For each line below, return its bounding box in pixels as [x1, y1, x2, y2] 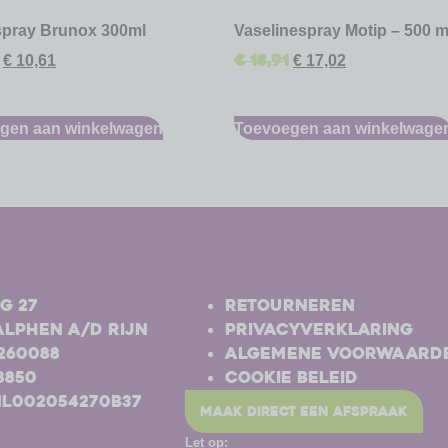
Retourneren [224, 295, 355, 317]
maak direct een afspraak [199, 403, 408, 421]
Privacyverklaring [224, 319, 413, 341]
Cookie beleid [224, 367, 358, 389]
